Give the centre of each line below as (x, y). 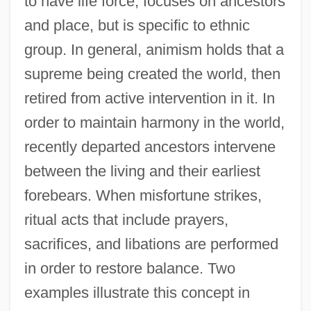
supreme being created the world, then (152, 74)
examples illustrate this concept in (137, 292)
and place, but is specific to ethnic (137, 25)
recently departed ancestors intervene (150, 146)
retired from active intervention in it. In (149, 98)
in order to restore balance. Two (129, 268)
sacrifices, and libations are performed (151, 244)
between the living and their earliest (142, 171)
